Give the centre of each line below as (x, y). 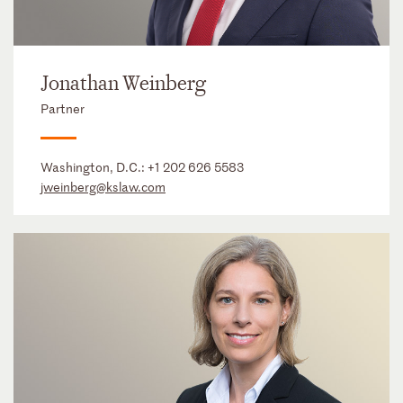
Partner (63, 108)
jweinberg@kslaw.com (103, 187)
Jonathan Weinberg (123, 84)
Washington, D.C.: (94, 167)
